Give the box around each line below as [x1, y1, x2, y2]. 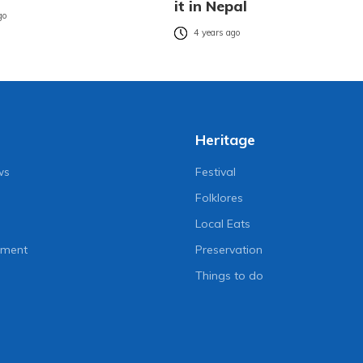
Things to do [194, 267, 263, 283]
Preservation [194, 241, 263, 257]
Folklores [194, 190, 243, 205]
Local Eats [194, 216, 250, 231]
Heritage [194, 130, 255, 149]
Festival [194, 164, 236, 179]
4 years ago [193, 27, 241, 39]
